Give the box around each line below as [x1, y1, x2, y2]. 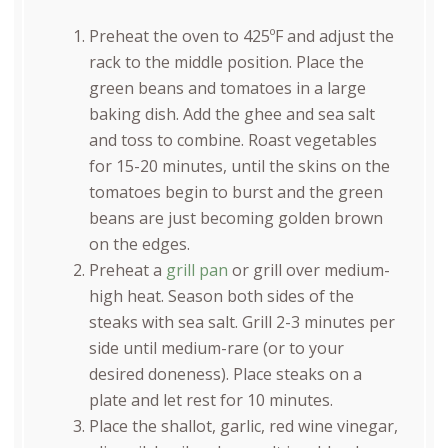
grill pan [165, 258, 228, 281]
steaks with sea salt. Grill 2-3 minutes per [88, 310, 395, 333]
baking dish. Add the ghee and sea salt [88, 102, 375, 125]
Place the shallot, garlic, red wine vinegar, [88, 414, 398, 437]
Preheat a [88, 258, 166, 281]
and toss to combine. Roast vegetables [88, 128, 377, 151]
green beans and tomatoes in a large [88, 76, 366, 99]
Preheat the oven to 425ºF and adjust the [88, 24, 394, 47]
